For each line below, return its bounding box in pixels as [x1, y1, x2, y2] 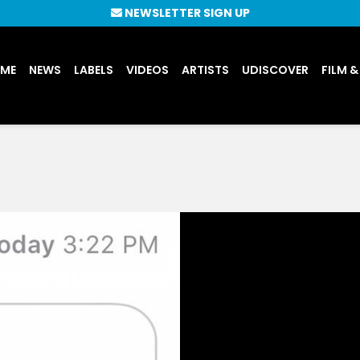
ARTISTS [181, 61, 229, 78]
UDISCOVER [241, 61, 309, 78]
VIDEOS [125, 61, 169, 78]
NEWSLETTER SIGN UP [124, 5, 250, 21]
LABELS [73, 61, 113, 78]
